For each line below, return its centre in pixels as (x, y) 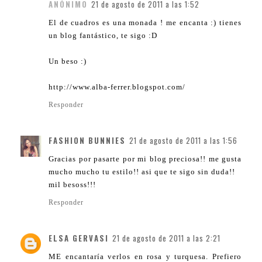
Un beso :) (68, 61)
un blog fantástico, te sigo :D (103, 36)
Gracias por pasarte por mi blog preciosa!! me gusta (145, 159)
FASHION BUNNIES (87, 141)
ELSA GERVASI (79, 238)
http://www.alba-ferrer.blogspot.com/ (117, 87)
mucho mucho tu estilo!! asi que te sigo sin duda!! (142, 172)
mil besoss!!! (72, 185)
